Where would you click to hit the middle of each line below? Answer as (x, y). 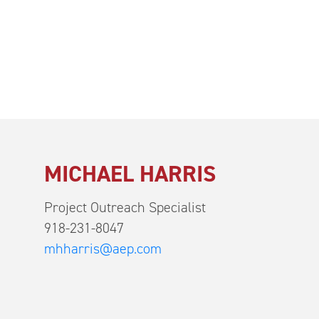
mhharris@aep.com (103, 248)
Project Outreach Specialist (125, 207)
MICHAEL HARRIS (130, 173)
